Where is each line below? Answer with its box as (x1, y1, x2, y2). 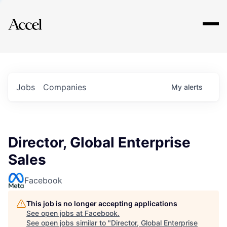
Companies (43, 82, 86, 92)
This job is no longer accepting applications (26, 199, 177, 208)
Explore (24, 12, 55, 24)
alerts (184, 83, 203, 91)
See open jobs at (26, 209, 85, 217)
